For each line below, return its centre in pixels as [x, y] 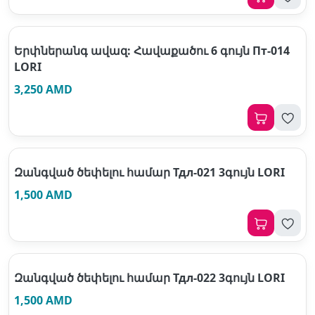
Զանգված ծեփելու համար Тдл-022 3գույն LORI [149, 278]
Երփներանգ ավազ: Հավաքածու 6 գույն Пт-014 [152, 51]
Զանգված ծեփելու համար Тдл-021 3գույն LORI [149, 172]
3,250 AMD [43, 89]
